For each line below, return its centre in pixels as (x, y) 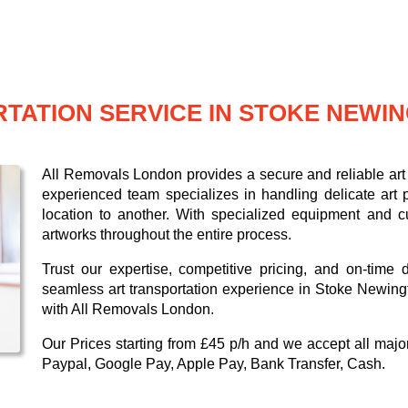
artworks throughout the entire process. (167, 235)
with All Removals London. (128, 310)
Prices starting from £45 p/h (160, 344)
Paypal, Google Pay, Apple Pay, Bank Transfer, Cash (212, 364)
